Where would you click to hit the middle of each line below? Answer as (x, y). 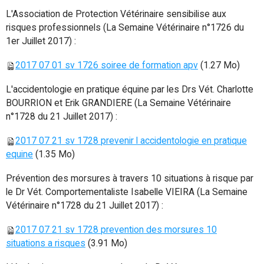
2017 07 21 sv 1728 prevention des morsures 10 (116, 230)
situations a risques (46, 243)
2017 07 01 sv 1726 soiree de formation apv (107, 65)
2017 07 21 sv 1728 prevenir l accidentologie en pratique (131, 141)
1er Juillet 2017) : (41, 41)
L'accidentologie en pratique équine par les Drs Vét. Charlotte (130, 90)
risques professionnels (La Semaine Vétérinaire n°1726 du (125, 28)
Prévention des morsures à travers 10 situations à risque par (130, 179)
